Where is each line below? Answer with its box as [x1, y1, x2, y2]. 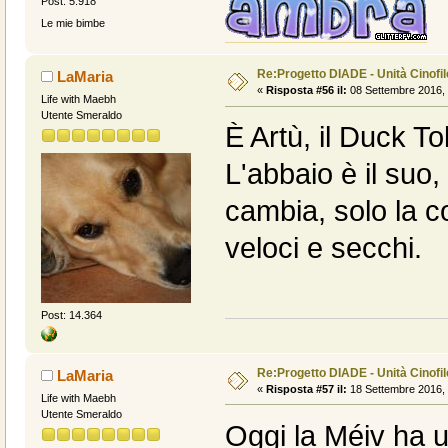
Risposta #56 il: [265, 84, 347, 97]
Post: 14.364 [40, 308, 102, 321]
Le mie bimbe [40, 16, 105, 29]
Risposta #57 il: [265, 382, 347, 395]
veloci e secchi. [224, 232, 422, 265]
